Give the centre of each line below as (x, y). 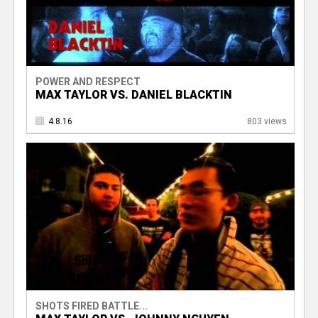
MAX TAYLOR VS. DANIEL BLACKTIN (133, 95)
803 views (267, 122)
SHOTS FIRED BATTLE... (91, 306)
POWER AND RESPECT (88, 82)
